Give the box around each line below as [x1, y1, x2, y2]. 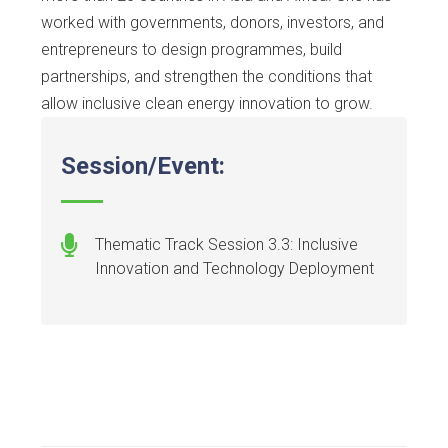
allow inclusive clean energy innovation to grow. [41, 94, 373, 114]
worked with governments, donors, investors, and [41, 13, 384, 33]
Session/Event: [61, 152, 225, 181]
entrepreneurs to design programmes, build [41, 40, 342, 60]
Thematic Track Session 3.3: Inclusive [95, 235, 358, 255]
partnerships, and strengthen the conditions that [41, 67, 372, 87]
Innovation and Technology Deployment [95, 259, 374, 279]
